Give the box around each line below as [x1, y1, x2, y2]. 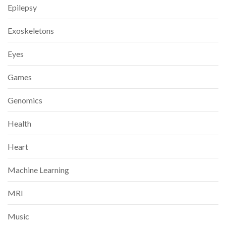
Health [8, 119, 31, 129]
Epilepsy [8, 3, 37, 13]
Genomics [8, 95, 42, 105]
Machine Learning [8, 165, 69, 175]
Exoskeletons [8, 26, 54, 36]
